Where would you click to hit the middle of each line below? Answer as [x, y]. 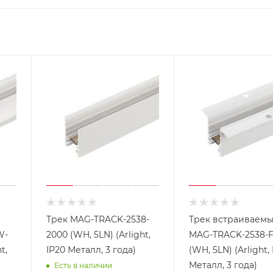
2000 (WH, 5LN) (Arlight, [98, 234]
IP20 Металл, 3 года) [91, 250]
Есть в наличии [83, 266]
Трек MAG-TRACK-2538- [97, 219]
